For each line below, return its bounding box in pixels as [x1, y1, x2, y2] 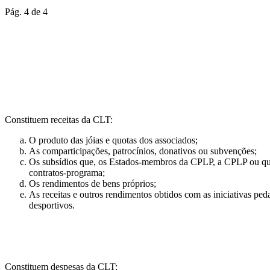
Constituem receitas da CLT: [5, 115, 113, 125]
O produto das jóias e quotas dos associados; [29, 135, 198, 146]
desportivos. [29, 200, 75, 211]
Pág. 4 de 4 [5, 6, 48, 17]
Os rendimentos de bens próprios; [29, 178, 156, 189]
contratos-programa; [29, 168, 105, 178]
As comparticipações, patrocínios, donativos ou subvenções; [29, 146, 257, 157]
